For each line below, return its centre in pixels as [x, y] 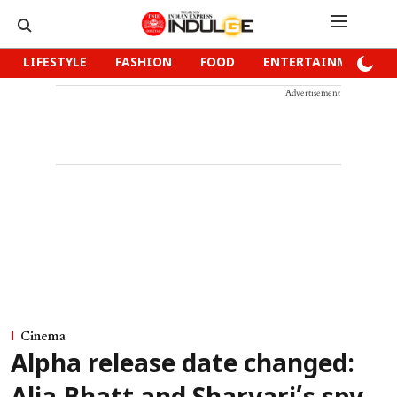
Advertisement [313, 93]
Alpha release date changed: [183, 366]
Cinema [43, 336]
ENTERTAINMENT [319, 63]
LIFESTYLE [55, 63]
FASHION [144, 63]
